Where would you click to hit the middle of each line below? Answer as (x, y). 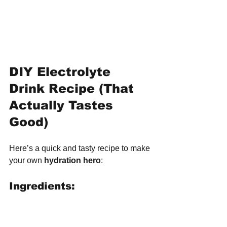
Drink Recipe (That (73, 89)
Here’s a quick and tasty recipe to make (81, 148)
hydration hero (72, 161)
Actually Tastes (63, 105)
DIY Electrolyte (62, 72)
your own (27, 161)
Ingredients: (42, 186)
